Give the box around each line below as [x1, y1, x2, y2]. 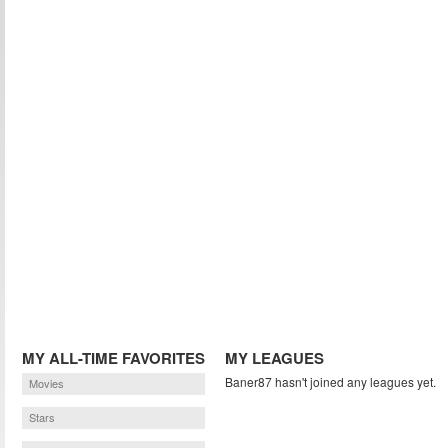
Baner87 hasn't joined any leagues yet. [225, 373, 436, 390]
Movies [29, 375, 64, 391]
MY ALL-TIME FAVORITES [22, 347, 205, 369]
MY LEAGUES [225, 347, 324, 369]
